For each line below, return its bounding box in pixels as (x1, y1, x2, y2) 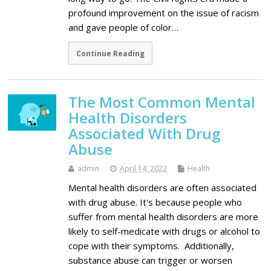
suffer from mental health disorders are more (68, 210, 259, 223)
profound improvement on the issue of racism (68, 7, 260, 19)
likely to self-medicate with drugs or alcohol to (68, 224, 261, 237)
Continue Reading (76, 48, 145, 58)
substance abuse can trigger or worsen (68, 253, 233, 266)
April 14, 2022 (120, 163, 168, 174)
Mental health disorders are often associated (68, 181, 257, 194)
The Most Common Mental (68, 91, 256, 112)
